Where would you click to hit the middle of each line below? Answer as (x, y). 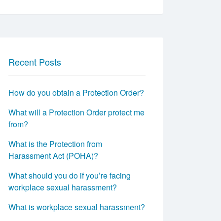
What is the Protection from (55, 144)
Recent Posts (35, 62)
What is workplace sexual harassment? (77, 207)
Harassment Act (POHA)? (53, 156)
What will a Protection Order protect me (76, 112)
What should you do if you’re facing (70, 175)
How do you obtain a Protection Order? (76, 92)
